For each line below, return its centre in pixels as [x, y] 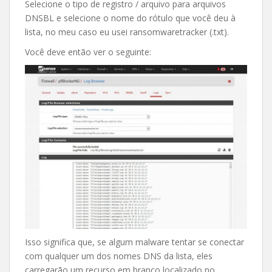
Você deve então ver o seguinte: [88, 52]
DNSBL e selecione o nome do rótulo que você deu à [130, 18]
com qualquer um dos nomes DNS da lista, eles [119, 256]
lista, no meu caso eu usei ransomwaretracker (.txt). [127, 32]
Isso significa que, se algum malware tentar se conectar [134, 242]
